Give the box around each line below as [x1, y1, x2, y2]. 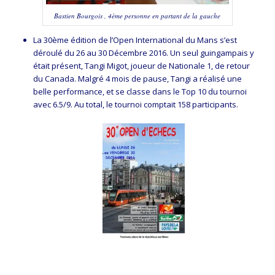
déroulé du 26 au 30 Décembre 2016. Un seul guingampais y [33, 47, 254, 58]
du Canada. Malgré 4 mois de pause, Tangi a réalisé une [33, 72, 242, 84]
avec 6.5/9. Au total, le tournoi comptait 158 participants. [33, 98, 238, 110]
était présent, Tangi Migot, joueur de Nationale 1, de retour [33, 60, 250, 71]
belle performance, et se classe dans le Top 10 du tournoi [33, 85, 247, 97]
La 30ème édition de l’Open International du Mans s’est [33, 34, 237, 45]
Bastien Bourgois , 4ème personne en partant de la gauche [54, 10, 221, 20]
